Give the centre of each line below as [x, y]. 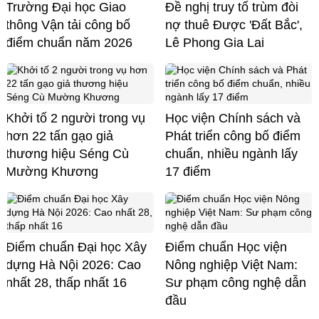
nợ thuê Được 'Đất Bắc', [234, 25]
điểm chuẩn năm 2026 [69, 42]
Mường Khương [52, 171]
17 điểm [188, 171]
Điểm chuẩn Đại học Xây [76, 247]
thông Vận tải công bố [68, 25]
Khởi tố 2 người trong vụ [75, 118]
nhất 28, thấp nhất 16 [66, 282]
